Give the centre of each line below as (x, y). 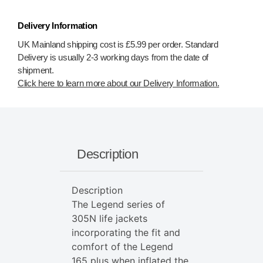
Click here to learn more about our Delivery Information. (119, 83)
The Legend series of (119, 205)
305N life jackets (110, 219)
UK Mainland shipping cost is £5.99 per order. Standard (118, 44)
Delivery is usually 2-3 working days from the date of (113, 57)
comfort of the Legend (123, 247)
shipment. (36, 70)
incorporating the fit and (126, 233)
